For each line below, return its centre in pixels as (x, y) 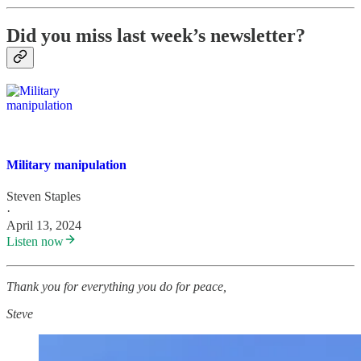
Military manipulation (66, 164)
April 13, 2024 (44, 225)
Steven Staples (44, 196)
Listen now (35, 241)
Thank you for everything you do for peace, (116, 286)
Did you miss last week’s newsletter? (156, 35)
